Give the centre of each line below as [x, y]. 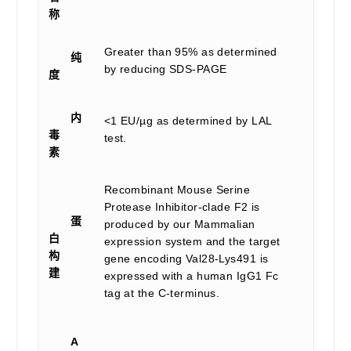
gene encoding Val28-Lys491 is [186, 258]
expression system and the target [192, 241]
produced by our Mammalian [179, 224]
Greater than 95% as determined [190, 51]
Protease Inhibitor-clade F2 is [182, 206]
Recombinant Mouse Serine [177, 189]
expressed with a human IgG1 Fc [191, 275]
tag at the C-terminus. [162, 293]
